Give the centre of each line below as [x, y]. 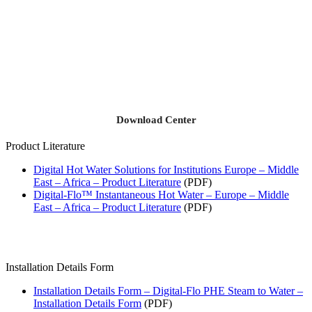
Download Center [156, 119]
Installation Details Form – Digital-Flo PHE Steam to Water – [168, 290]
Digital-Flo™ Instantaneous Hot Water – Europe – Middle [161, 194]
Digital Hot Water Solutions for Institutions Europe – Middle [166, 169]
